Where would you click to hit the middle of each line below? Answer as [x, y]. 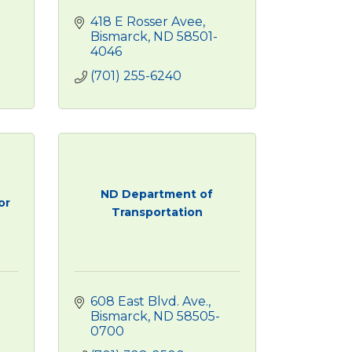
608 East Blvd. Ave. [149, 301]
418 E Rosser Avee [146, 22]
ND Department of [157, 194]
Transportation [157, 212]
